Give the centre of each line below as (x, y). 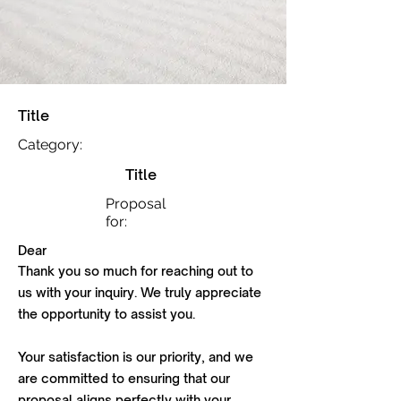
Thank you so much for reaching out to (136, 271)
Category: (50, 145)
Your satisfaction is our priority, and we (136, 357)
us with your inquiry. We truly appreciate (140, 292)
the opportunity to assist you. (107, 314)
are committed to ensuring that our (124, 378)
